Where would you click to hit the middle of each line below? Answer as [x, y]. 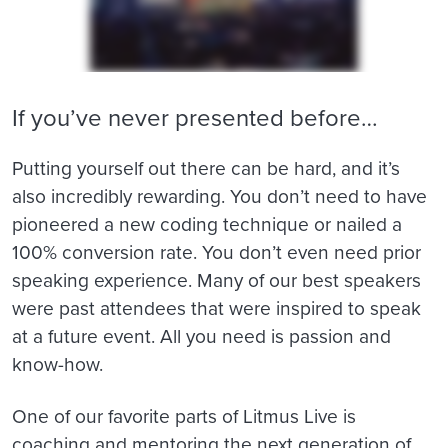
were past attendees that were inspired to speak [216, 307]
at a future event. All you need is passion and [201, 335]
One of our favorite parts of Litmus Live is [184, 415]
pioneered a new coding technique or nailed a [207, 223]
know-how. [57, 363]
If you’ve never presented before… [195, 117]
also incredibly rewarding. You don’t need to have [219, 195]
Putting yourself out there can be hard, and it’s [206, 167]
